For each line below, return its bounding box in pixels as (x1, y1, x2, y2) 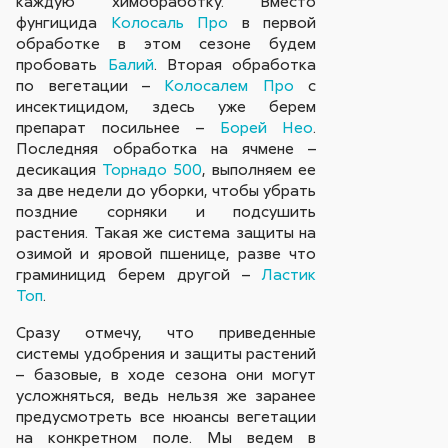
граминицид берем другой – (16, 264, 263, 285)
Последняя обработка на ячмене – (16, 138, 317, 159)
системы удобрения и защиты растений (16, 342, 317, 363)
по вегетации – (16, 75, 165, 96)
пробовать (16, 54, 108, 75)
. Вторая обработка (153, 54, 317, 75)
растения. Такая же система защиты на (16, 222, 317, 243)
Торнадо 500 (102, 159, 203, 180)
